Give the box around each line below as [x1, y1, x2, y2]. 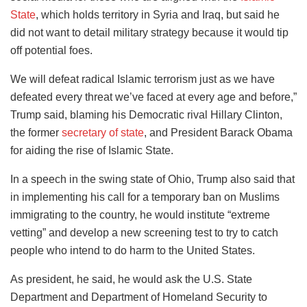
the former [10, 126, 62, 138]
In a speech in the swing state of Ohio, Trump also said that [10, 173, 295, 185]
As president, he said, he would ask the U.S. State [10, 273, 252, 285]
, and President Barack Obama [144, 126, 293, 138]
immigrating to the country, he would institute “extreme [10, 208, 270, 221]
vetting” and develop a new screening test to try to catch [10, 226, 278, 238]
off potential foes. [10, 44, 93, 56]
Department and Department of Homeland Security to [10, 291, 267, 303]
